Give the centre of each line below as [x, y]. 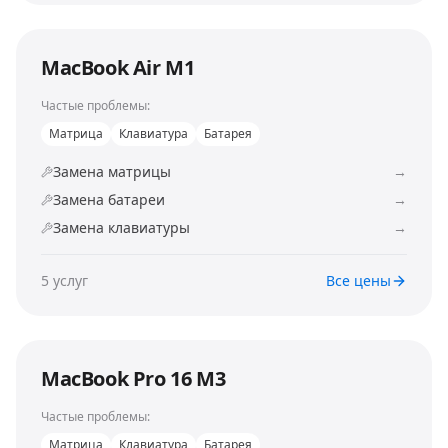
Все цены [358, 280]
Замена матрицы [112, 171]
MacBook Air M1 [118, 67]
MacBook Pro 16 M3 [133, 378]
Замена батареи [109, 199]
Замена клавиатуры [121, 227]
